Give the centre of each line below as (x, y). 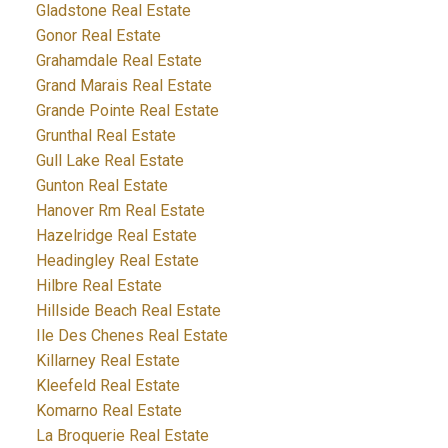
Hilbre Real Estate (98, 286)
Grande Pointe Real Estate (127, 111)
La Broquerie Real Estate (122, 436)
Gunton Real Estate (101, 186)
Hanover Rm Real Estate (120, 211)
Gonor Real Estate (98, 36)
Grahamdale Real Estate (118, 61)
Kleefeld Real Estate (107, 386)
